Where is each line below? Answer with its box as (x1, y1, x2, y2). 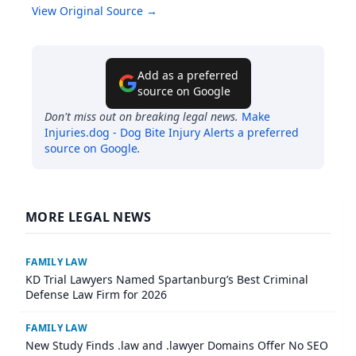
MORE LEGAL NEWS (25, 208, 151, 226)
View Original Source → (32, 3, 157, 19)
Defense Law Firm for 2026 (25, 287, 167, 303)
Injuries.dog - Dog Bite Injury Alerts (44, 125, 234, 141)
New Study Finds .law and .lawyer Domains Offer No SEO (25, 338, 328, 354)
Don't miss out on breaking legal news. (44, 109, 238, 125)
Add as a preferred (137, 68, 238, 83)
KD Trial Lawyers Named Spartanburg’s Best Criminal (25, 272, 308, 288)
